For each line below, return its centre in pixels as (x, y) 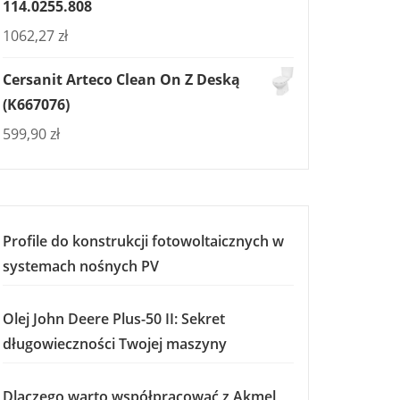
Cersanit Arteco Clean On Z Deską (121, 79)
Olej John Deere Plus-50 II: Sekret (114, 319)
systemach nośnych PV (81, 266)
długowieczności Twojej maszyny (115, 344)
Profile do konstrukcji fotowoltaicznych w (143, 241)
